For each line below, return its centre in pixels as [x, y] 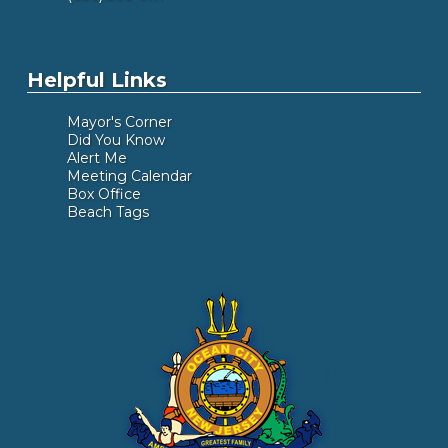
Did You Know [115, 140]
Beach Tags [107, 212]
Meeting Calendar [129, 176]
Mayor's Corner [119, 122]
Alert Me [96, 158]
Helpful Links [96, 80]
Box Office [103, 194]
